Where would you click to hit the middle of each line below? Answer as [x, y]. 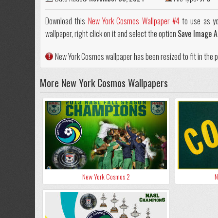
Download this [67, 21]
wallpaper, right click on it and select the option [111, 34]
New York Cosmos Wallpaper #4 [134, 21]
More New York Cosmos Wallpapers [104, 83]
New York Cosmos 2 [106, 177]
